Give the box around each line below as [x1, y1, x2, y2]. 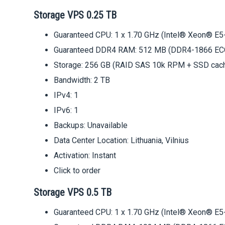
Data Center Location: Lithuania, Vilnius [54, 136, 189, 146]
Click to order [54, 166, 101, 176]
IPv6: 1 [54, 105, 79, 116]
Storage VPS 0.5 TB [34, 186, 112, 199]
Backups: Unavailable [54, 121, 128, 131]
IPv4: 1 [54, 90, 79, 100]
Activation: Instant [54, 151, 117, 161]
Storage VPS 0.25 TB [34, 9, 117, 22]
